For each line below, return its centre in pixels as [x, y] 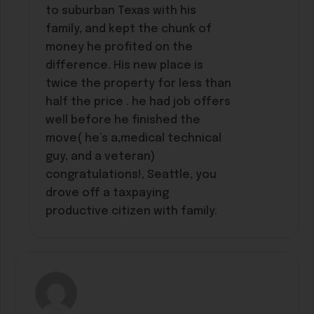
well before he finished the [123, 120]
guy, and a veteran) [101, 156]
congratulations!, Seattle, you [131, 175]
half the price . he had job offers [138, 102]
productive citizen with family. [132, 211]
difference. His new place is [125, 65]
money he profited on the [120, 47]
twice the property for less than [139, 83]
